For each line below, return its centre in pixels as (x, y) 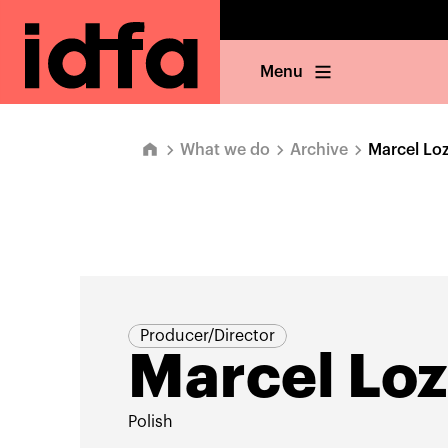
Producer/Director (207, 336)
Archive (319, 150)
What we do (225, 150)
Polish (150, 422)
